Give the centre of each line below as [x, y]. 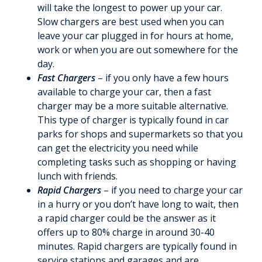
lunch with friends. [77, 176]
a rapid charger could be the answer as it [127, 218]
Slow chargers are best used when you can [131, 22]
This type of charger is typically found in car [133, 120]
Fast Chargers [66, 78]
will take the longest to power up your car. [130, 8]
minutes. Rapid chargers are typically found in [137, 247]
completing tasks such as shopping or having [137, 162]
